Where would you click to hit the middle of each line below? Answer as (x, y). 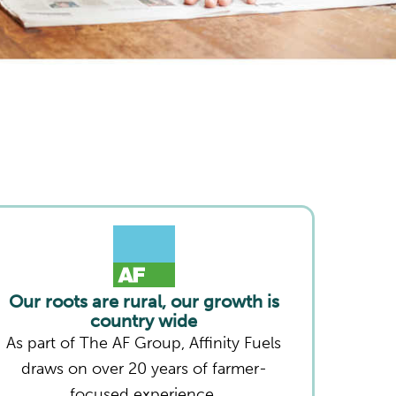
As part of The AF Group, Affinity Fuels (144, 343)
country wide (144, 320)
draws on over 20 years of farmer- (144, 368)
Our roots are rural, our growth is (144, 301)
